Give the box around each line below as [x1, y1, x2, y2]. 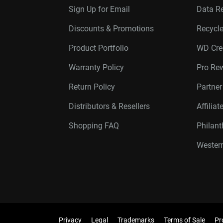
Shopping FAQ [69, 121, 119, 130]
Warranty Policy [69, 63, 124, 72]
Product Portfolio [69, 43, 128, 53]
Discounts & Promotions [69, 24, 154, 33]
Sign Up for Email [69, 4, 130, 14]
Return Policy [69, 82, 115, 92]
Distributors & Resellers [69, 102, 150, 111]
